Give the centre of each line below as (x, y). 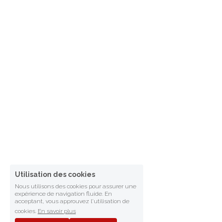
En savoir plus (57, 211)
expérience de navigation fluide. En (63, 194)
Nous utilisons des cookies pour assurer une (76, 186)
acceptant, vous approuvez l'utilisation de (72, 201)
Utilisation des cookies (55, 174)
